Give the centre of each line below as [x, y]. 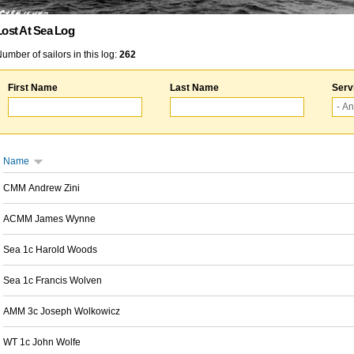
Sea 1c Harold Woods [50, 250]
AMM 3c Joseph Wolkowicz [62, 311]
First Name [33, 88]
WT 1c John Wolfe [42, 342]
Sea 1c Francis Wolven [53, 281]
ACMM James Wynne [49, 219]
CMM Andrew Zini [41, 188]
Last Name [194, 88]
